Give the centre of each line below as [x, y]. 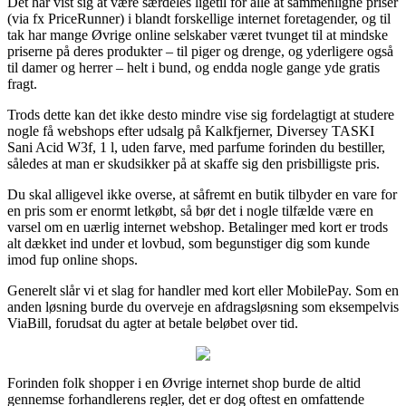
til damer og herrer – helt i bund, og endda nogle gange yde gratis [193, 67]
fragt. [22, 83]
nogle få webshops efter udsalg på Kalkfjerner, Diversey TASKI [191, 130]
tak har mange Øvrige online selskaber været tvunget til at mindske [198, 34]
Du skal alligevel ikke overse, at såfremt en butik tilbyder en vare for [202, 194]
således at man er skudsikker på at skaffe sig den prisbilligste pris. [193, 163]
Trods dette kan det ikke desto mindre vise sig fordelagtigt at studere [201, 114]
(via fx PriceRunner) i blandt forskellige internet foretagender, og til [199, 18]
